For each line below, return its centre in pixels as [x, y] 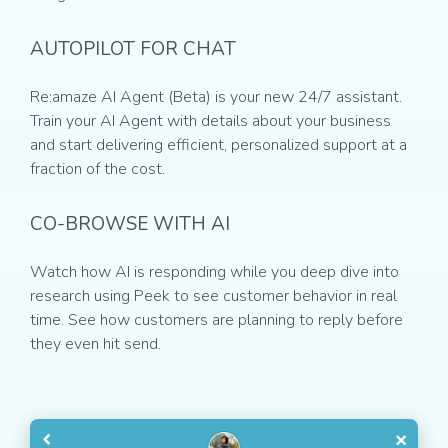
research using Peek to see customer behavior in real [213, 296]
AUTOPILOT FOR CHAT [133, 49]
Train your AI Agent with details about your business [210, 121]
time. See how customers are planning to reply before [216, 320]
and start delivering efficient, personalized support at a [218, 145]
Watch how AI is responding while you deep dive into [214, 272]
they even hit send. [95, 344]
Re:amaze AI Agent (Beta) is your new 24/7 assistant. [216, 97]
